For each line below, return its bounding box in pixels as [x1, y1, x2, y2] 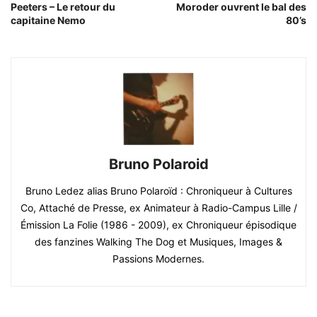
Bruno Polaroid [108, 155, 209, 173]
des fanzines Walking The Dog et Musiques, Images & [35, 235, 282, 248]
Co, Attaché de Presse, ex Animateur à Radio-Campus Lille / [20, 201, 297, 214]
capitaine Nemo [11, 13, 86, 26]
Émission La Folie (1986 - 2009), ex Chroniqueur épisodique [21, 218, 296, 231]
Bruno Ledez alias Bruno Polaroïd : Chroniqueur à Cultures [25, 184, 292, 197]
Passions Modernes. [113, 252, 204, 265]
